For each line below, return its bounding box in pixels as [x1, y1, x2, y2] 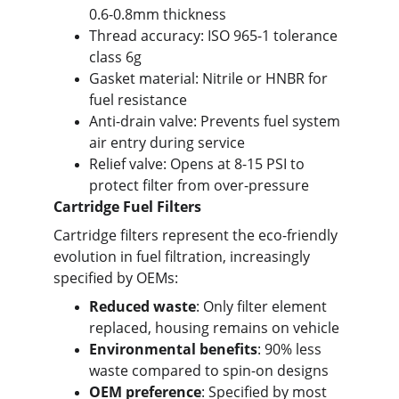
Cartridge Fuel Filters [53, 197, 201, 216]
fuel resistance [89, 90, 187, 110]
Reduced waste [89, 297, 196, 316]
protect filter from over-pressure [89, 175, 309, 195]
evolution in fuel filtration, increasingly [53, 247, 313, 266]
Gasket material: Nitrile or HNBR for [89, 69, 331, 88]
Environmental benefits [89, 339, 257, 359]
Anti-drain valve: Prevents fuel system [89, 111, 344, 131]
